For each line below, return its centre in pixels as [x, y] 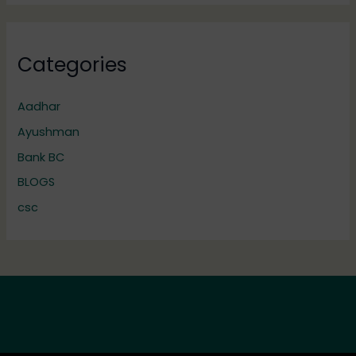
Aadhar [39, 106]
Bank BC [41, 157]
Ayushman [49, 132]
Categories [73, 65]
